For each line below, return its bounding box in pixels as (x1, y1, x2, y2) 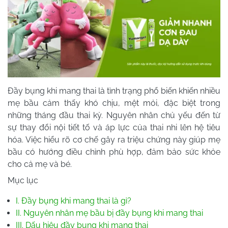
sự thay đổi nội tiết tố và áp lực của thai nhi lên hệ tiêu (8, 122, 220, 132)
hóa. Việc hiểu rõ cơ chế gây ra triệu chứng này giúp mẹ (8, 134, 220, 145)
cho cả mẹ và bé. (8, 159, 72, 169)
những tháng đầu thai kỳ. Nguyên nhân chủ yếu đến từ (8, 110, 220, 120)
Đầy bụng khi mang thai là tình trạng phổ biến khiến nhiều (8, 85, 220, 96)
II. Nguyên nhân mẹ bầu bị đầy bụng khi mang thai (16, 208, 203, 218)
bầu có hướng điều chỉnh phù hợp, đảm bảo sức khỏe (8, 147, 220, 157)
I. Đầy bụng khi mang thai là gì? (16, 195, 131, 206)
